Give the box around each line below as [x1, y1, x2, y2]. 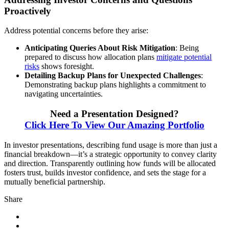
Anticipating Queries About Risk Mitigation [25, 43, 175, 53]
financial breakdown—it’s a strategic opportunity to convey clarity [4, 149, 217, 158]
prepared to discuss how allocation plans [25, 53, 156, 62]
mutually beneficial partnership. [4, 177, 105, 186]
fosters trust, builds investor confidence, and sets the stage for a [4, 168, 206, 177]
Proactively [4, 5, 51, 16]
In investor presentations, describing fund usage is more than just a [4, 140, 217, 149]
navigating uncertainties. [25, 89, 103, 99]
